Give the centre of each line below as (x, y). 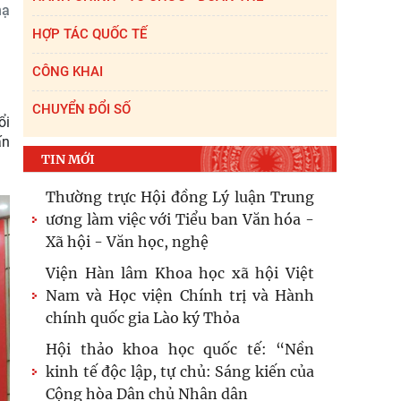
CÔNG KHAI (68, 72)
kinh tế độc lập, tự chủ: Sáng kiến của (180, 371)
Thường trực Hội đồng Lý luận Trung (180, 197)
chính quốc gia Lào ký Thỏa (143, 318)
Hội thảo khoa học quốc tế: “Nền (180, 349)
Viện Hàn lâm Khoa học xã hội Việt (180, 273)
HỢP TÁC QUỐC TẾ (90, 34)
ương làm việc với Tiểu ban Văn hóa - (180, 219)
